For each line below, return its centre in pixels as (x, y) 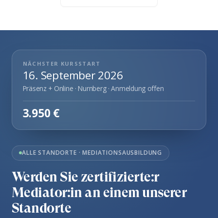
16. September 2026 (73, 75)
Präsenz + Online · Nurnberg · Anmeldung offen (93, 89)
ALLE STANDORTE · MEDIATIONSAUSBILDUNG (92, 153)
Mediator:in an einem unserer (99, 192)
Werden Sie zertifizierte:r (85, 177)
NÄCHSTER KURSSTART (62, 63)
